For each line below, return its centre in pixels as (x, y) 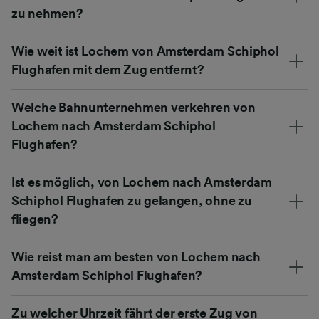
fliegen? (35, 219)
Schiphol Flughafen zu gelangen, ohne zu (132, 200)
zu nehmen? (47, 13)
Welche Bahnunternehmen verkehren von (134, 107)
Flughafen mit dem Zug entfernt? (108, 69)
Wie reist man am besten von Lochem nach (136, 257)
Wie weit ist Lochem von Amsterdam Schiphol (145, 51)
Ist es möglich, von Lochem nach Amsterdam (142, 182)
